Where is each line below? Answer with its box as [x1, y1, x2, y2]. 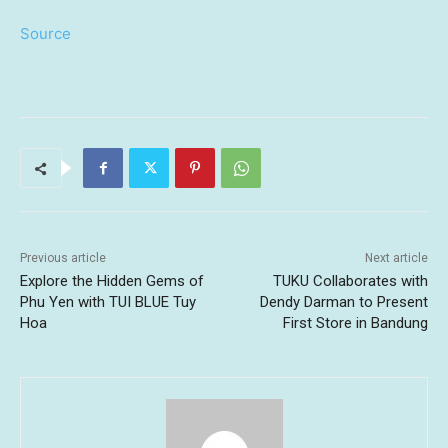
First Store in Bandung [282, 314, 428, 333]
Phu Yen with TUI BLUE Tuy [20, 293, 196, 312]
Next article [364, 251, 428, 266]
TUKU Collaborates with [272, 272, 428, 291]
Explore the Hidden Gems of [20, 272, 204, 291]
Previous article [20, 251, 106, 266]
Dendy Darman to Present [259, 293, 428, 312]
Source [20, 24, 71, 44]
